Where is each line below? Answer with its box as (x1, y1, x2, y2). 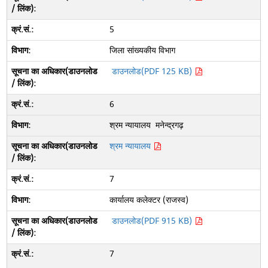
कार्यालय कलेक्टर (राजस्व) (109, 194, 188, 206)
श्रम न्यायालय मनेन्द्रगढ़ (109, 119, 184, 132)
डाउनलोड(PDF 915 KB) (111, 215, 194, 227)
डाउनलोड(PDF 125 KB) (111, 65, 194, 78)
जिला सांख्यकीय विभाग (109, 44, 178, 57)
